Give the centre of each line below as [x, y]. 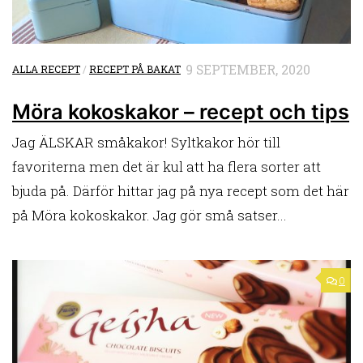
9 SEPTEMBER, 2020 [248, 69]
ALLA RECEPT [46, 68]
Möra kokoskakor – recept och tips [181, 112]
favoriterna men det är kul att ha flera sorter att [167, 167]
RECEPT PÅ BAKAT [135, 68]
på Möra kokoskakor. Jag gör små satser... [149, 216]
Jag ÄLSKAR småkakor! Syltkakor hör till [146, 143]
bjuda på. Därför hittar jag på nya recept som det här [181, 191]
